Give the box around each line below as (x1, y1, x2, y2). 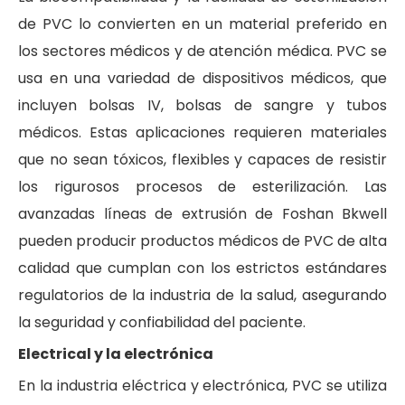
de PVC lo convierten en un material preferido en (18, 13, 387, 34)
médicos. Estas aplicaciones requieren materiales (18, 121, 387, 143)
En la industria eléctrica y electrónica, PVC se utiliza (18, 374, 387, 396)
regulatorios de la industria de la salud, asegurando (18, 284, 387, 306)
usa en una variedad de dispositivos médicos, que (18, 67, 387, 89)
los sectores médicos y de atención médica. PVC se (18, 40, 387, 61)
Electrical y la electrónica (18, 343, 213, 364)
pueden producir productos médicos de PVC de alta (18, 230, 387, 251)
